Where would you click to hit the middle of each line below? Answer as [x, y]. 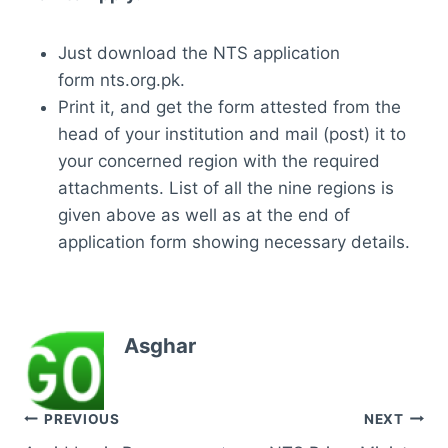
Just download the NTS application [199, 52]
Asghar [160, 346]
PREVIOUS [82, 418]
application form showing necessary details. [234, 241]
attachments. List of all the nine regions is [226, 187]
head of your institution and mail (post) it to [232, 133]
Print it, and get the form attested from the [229, 106]
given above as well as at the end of [204, 214]
